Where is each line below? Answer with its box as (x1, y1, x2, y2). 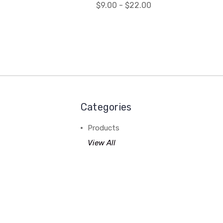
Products (87, 123, 119, 133)
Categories (80, 101, 132, 113)
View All (87, 138, 115, 148)
